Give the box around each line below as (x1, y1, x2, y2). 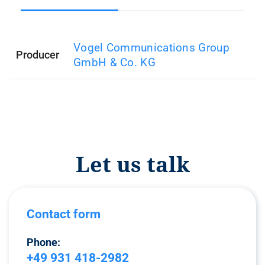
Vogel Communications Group (73, 41, 230, 54)
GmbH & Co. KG (73, 56, 156, 69)
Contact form (27, 207, 101, 221)
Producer (16, 49, 59, 61)
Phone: (27, 236, 60, 248)
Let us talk (75, 150, 190, 179)
